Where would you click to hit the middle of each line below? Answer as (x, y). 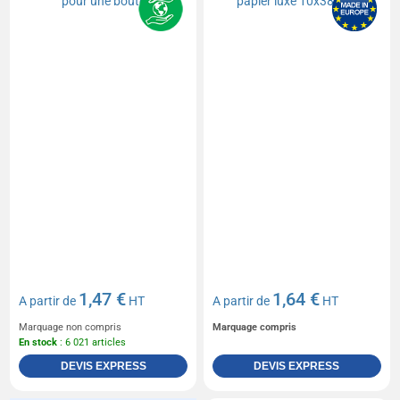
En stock (38, 342)
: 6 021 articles (92, 342)
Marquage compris (254, 327)
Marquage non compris (71, 327)
